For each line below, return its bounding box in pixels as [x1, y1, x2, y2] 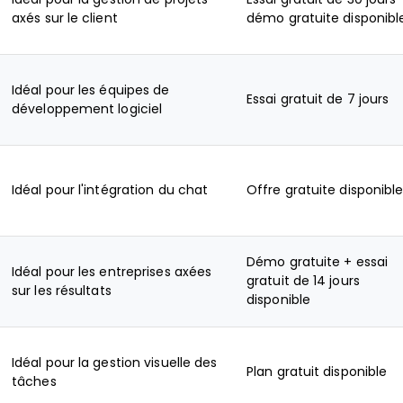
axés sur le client [12, 11, 118, 25]
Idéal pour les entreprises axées [12, 264, 212, 279]
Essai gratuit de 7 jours [246, 92, 390, 106]
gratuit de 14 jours [246, 273, 360, 288]
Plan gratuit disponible [246, 364, 388, 379]
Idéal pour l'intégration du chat [12, 183, 209, 197]
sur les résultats [12, 283, 112, 298]
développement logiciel [12, 102, 163, 116]
